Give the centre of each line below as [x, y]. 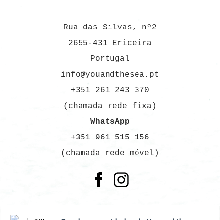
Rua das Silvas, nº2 [110, 27]
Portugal [110, 59]
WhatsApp [110, 122]
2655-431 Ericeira [110, 43]
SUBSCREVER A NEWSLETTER [100, 211]
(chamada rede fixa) [110, 106]
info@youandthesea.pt [110, 75]
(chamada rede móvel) [110, 153]
